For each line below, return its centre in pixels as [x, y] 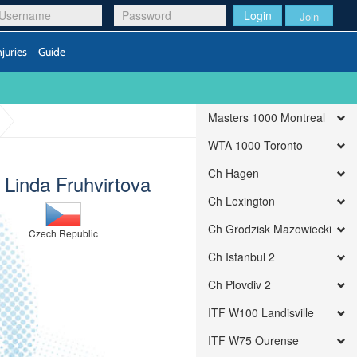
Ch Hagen [234, 173]
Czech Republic [64, 233]
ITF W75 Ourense [254, 340]
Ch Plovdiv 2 [240, 284]
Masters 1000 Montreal [267, 117]
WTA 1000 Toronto [256, 145]
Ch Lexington [242, 201]
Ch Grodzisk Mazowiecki [270, 229]
